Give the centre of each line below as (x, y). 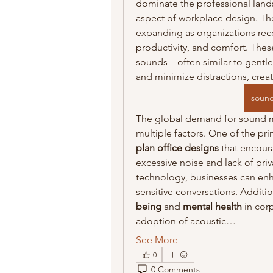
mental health (212, 206)
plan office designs (177, 147)
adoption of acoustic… (186, 221)
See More (157, 239)
